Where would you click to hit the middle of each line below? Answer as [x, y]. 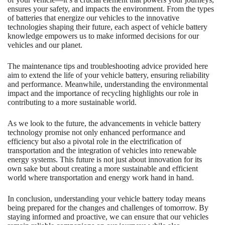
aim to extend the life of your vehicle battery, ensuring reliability [108, 75]
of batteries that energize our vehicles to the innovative [93, 18]
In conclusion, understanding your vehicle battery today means [106, 199]
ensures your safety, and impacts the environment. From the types [111, 9]
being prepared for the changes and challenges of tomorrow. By [108, 208]
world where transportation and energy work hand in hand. [101, 178]
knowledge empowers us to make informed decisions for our [103, 36]
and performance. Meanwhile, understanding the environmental [108, 84]
